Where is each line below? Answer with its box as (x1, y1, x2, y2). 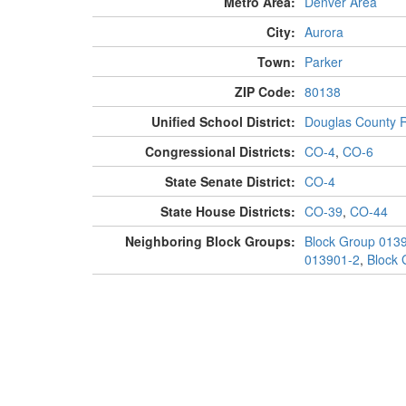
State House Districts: (159, 202, 295, 221)
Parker (304, 53, 343, 72)
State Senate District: (164, 172, 295, 191)
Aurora (304, 23, 343, 42)
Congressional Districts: (144, 142, 295, 161)
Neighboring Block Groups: (124, 232, 295, 251)
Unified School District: (150, 112, 295, 131)
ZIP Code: (234, 82, 295, 101)
